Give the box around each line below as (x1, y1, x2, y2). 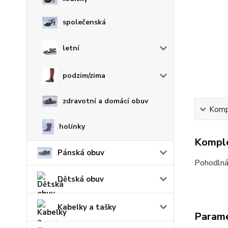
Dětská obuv (58, 174, 104, 184)
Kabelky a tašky (58, 202, 116, 212)
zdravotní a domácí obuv (63, 96, 148, 106)
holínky (59, 122, 85, 131)
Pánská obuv (58, 148, 104, 158)
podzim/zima (63, 70, 105, 80)
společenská (63, 17, 106, 27)
